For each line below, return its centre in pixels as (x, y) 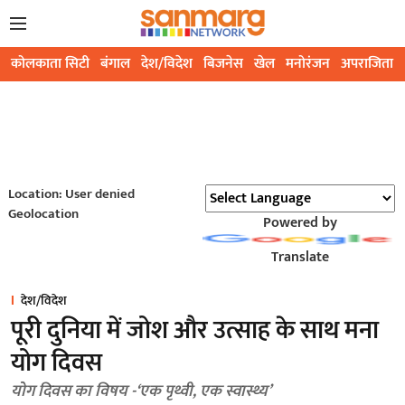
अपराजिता (367, 64)
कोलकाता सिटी (50, 64)
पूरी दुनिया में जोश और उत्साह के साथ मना (195, 331)
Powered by (300, 223)
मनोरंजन (308, 64)
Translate (300, 258)
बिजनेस (223, 64)
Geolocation (43, 214)
